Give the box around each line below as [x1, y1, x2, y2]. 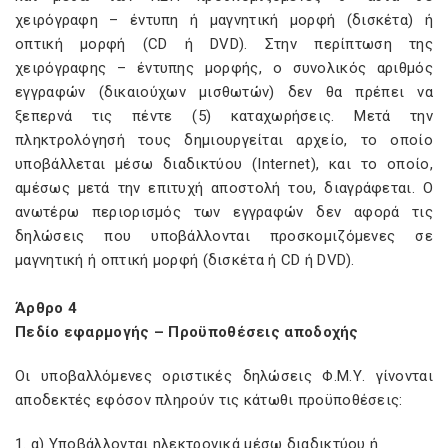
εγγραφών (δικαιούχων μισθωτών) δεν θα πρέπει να [15, 83, 433, 101]
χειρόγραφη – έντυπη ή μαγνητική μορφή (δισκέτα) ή [15, 11, 433, 29]
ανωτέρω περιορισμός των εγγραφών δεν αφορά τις [15, 203, 433, 221]
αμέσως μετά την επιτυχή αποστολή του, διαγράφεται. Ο [15, 179, 433, 197]
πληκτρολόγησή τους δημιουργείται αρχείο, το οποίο [15, 131, 433, 149]
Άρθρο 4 [15, 299, 78, 317]
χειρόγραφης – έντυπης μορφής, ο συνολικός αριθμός [15, 59, 433, 77]
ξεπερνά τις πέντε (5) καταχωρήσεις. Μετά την [15, 107, 433, 125]
